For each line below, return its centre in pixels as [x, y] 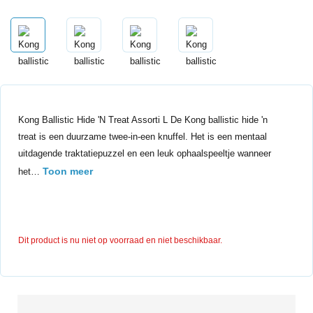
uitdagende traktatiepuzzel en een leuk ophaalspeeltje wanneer [145, 153]
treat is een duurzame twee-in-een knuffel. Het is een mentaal [143, 137]
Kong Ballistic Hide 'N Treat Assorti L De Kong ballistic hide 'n [143, 120]
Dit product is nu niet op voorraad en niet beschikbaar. [120, 240]
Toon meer [68, 171]
